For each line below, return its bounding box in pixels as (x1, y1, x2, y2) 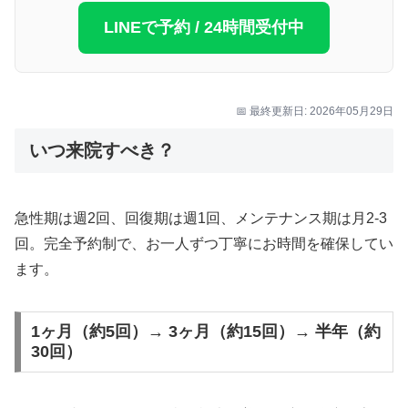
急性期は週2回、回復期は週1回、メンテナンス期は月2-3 (15, 209, 387, 226)
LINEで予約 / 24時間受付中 (104, 17, 304, 36)
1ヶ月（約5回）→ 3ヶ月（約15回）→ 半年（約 (30, 322, 381, 342)
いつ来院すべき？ (29, 139, 175, 160)
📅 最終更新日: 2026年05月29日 (236, 104, 393, 117)
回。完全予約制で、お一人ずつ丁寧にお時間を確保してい (15, 235, 393, 251)
